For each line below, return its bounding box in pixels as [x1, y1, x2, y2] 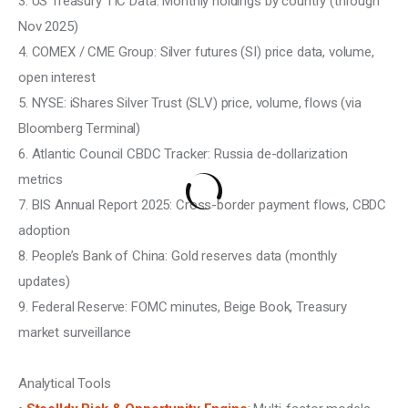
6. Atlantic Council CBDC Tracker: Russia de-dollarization [18, 146, 352, 163]
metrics [18, 171, 63, 189]
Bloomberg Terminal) [18, 120, 141, 138]
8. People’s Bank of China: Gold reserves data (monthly [18, 248, 341, 265]
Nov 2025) [18, 18, 78, 36]
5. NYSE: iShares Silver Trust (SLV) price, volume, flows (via [18, 95, 365, 112]
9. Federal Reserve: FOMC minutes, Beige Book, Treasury [18, 299, 351, 316]
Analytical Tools [18, 375, 111, 393]
